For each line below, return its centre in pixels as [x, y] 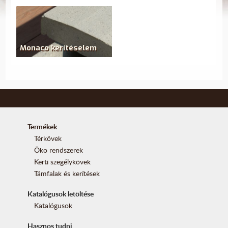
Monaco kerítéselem [59, 48]
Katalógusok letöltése [60, 194]
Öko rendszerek [59, 150]
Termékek [42, 126]
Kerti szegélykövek [63, 161]
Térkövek [48, 138]
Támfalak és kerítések [67, 174]
